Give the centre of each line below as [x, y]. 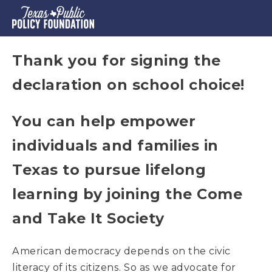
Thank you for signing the [117, 60]
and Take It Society [88, 218]
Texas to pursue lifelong [109, 170]
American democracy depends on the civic [121, 251]
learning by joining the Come [127, 194]
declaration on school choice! [128, 85]
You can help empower [104, 121]
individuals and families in [115, 145]
